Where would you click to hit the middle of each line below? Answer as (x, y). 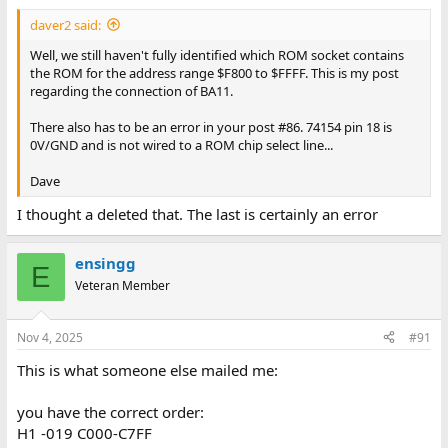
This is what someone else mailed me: (147, 369)
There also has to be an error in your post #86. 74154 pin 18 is (210, 126)
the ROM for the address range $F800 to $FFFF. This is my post (214, 72)
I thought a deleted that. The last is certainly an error (197, 214)
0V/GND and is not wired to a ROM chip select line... (181, 144)
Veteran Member (122, 285)
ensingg (105, 263)
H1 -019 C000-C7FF (84, 432)
